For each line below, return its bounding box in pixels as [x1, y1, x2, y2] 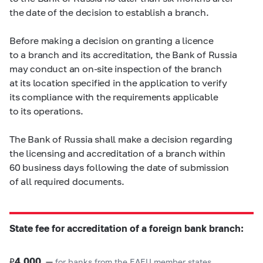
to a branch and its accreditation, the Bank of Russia [9, 49, 237, 60]
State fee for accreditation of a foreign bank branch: [9, 222, 244, 234]
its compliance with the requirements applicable [9, 91, 218, 102]
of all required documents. [9, 176, 124, 187]
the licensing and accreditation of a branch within [9, 147, 225, 159]
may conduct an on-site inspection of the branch [9, 63, 222, 74]
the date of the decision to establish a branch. [9, 6, 209, 18]
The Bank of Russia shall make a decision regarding [9, 133, 232, 144]
